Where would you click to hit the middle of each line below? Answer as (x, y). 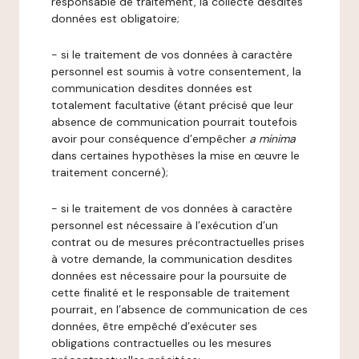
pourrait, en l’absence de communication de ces (179, 309)
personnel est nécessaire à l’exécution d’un (165, 225)
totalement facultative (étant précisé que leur (172, 105)
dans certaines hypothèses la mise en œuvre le (175, 155)
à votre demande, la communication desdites (172, 259)
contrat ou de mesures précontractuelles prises (178, 242)
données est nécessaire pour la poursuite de (169, 276)
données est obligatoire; (115, 18)
